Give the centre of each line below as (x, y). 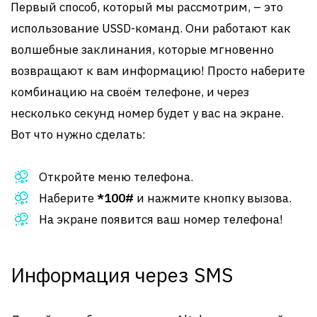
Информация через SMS (122, 275)
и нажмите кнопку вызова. (213, 198)
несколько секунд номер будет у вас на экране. (147, 113)
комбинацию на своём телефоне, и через (130, 92)
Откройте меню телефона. (116, 177)
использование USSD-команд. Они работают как (151, 28)
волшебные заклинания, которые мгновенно (142, 50)
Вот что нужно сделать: (78, 134)
